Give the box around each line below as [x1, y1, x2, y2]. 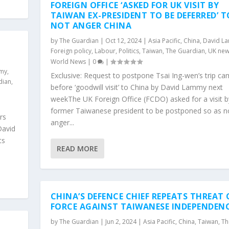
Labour [94, 46, 116, 55]
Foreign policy [50, 46, 91, 55]
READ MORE [56, 143, 98, 153]
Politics [118, 46, 139, 55]
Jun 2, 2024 [105, 217, 136, 226]
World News [50, 57, 86, 66]
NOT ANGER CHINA [50, 19, 132, 31]
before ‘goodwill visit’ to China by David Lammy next [50, 82, 223, 92]
